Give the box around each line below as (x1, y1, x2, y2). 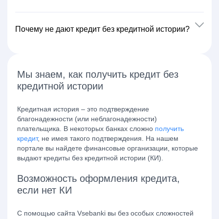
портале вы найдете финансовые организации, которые (17, 144, 198, 152)
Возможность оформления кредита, (17, 173, 180, 184)
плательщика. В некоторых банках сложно (17, 125, 155, 132)
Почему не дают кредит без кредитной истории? (15, 25, 190, 33)
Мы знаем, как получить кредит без (17, 69, 178, 80)
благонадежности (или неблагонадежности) (17, 115, 157, 123)
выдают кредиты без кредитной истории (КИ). (17, 154, 163, 162)
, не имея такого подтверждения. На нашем (38, 134, 178, 142)
